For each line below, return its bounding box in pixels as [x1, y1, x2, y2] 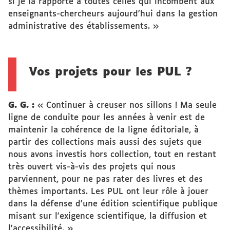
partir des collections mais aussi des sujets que [8, 138, 202, 147]
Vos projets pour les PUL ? [29, 67, 192, 78]
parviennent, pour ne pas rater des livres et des [8, 175, 203, 184]
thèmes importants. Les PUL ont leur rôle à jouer [8, 187, 208, 196]
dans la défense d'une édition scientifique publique [8, 200, 218, 208]
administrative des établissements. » [8, 22, 159, 31]
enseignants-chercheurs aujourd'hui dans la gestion [8, 10, 218, 18]
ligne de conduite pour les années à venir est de [8, 113, 205, 122]
